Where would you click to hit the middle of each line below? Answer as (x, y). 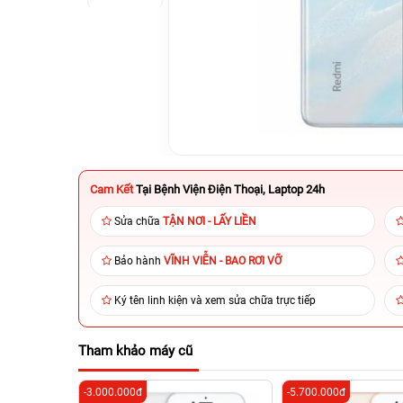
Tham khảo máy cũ (135, 351)
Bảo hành (139, 261)
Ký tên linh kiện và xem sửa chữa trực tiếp (215, 300)
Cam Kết (112, 189)
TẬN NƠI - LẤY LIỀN (210, 221)
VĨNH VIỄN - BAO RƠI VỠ (223, 261)
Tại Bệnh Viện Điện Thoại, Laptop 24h (230, 189)
